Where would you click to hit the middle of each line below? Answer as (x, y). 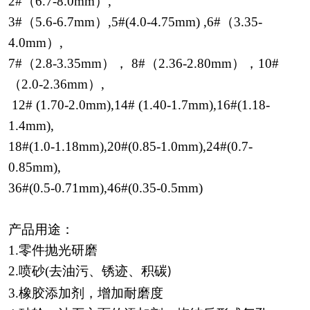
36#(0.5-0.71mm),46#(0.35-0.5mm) (106, 188)
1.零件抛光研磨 (58, 250)
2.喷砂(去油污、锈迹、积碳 (88, 271)
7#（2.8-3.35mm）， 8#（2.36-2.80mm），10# (144, 64)
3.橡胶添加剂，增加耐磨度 (93, 293)
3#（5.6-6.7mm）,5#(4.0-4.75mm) (104, 22)
